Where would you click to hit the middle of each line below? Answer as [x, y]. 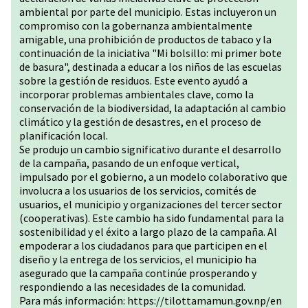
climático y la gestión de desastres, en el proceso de [140, 122]
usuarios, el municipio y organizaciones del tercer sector [151, 204]
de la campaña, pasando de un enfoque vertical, [129, 163]
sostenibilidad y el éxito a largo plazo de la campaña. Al [148, 232]
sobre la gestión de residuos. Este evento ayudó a [133, 80]
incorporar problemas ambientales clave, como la [136, 94]
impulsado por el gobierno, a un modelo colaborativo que [153, 177]
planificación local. [64, 135]
